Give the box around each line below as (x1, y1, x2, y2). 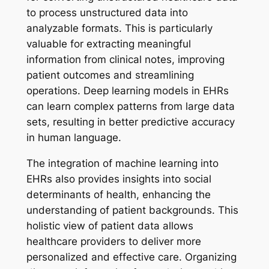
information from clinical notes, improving (26, 53, 225, 66)
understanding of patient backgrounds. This (26, 204, 238, 216)
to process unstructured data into (26, 7, 188, 19)
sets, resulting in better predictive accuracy (26, 116, 235, 128)
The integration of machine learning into (26, 157, 219, 169)
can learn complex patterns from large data (26, 100, 235, 113)
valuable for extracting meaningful (26, 38, 191, 50)
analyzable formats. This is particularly (26, 22, 213, 35)
